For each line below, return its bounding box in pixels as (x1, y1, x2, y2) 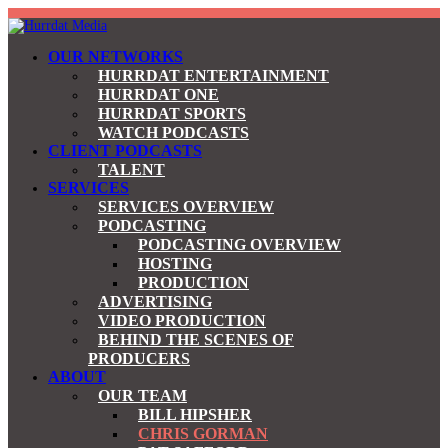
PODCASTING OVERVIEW (138, 236, 341, 253)
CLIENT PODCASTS (48, 142, 202, 159)
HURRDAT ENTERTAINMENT (98, 67, 329, 84)
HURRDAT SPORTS (98, 105, 246, 122)
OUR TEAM (98, 387, 187, 404)
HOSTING (138, 255, 212, 272)
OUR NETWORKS (48, 48, 183, 65)
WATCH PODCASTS (98, 124, 249, 141)
